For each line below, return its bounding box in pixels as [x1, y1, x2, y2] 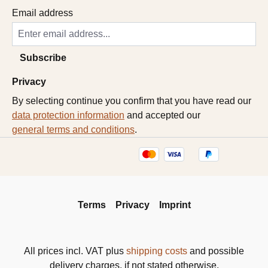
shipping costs [126, 246, 187, 257]
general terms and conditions [12, 124, 135, 135]
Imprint [159, 200, 191, 211]
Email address [12, 7, 73, 18]
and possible [187, 246, 244, 257]
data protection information [12, 109, 124, 120]
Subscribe [20, 52, 66, 63]
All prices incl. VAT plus [24, 246, 126, 257]
